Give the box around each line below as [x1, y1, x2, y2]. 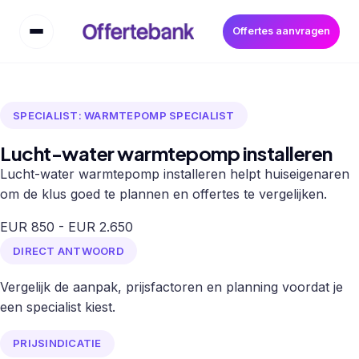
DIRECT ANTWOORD [13, 244, 124, 257]
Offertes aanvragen [232, 25, 330, 38]
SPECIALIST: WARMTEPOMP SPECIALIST [13, 108, 235, 122]
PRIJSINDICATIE [13, 337, 102, 350]
